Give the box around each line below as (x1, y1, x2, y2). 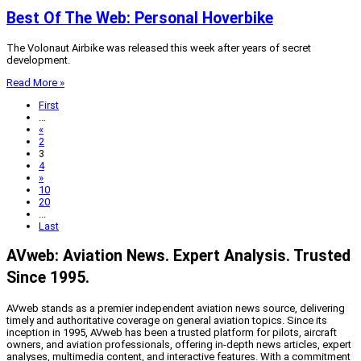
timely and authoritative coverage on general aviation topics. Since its (6, 313, 327, 326)
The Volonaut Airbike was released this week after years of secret (6, 42, 311, 55)
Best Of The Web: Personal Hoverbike (6, 9, 273, 28)
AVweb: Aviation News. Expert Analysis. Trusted (6, 247, 351, 266)
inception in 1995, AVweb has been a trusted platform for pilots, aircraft (6, 326, 337, 338)
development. (6, 54, 70, 67)
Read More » (6, 77, 64, 89)
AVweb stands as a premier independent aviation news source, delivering (6, 301, 345, 314)
